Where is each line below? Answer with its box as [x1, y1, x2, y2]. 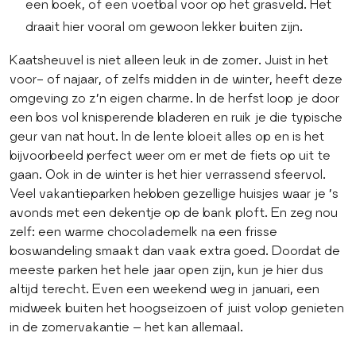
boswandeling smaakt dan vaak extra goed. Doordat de [10, 242, 340, 258]
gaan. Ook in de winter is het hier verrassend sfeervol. [10, 166, 326, 182]
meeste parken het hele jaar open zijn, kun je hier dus [10, 261, 323, 277]
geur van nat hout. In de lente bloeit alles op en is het [10, 128, 324, 144]
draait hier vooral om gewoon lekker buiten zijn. [25, 18, 303, 34]
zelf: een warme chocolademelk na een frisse [10, 223, 277, 239]
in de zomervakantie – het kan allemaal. [10, 319, 243, 335]
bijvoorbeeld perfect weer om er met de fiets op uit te [10, 147, 331, 163]
